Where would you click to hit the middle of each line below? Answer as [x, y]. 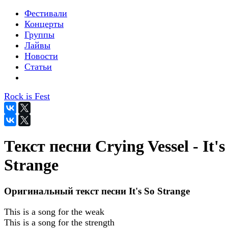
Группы [39, 35]
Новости [41, 56]
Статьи [38, 67]
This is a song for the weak [54, 211]
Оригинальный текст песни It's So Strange [97, 191]
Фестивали [46, 13]
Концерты [44, 24]
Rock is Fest [27, 96]
